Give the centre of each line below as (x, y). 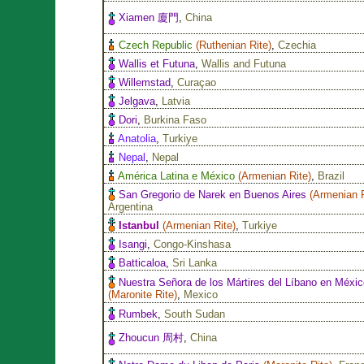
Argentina (130, 206)
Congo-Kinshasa (193, 244)
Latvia (176, 101)
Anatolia (137, 138)
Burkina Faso (175, 119)
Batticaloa (143, 262)
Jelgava (137, 101)
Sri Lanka (195, 262)
